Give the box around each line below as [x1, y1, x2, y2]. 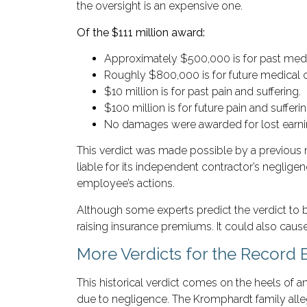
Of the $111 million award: [77, 25, 205, 39]
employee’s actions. [77, 177, 175, 191]
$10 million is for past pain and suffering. [104, 84, 301, 98]
